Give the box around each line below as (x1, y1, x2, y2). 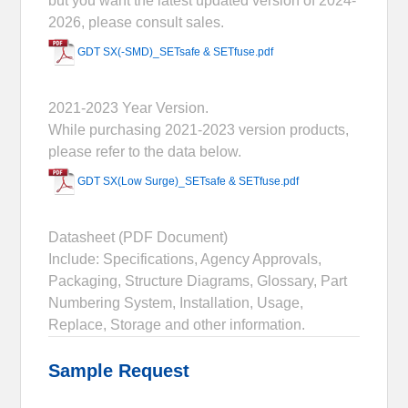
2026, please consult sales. (48, 14, 225, 30)
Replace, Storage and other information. (48, 316, 306, 332)
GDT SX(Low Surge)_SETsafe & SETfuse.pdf (77, 174, 300, 188)
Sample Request (48, 360, 190, 381)
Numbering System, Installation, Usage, (48, 294, 304, 311)
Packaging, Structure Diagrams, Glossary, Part (48, 272, 348, 289)
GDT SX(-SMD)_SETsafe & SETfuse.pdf (77, 45, 274, 58)
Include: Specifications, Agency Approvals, (48, 250, 322, 267)
